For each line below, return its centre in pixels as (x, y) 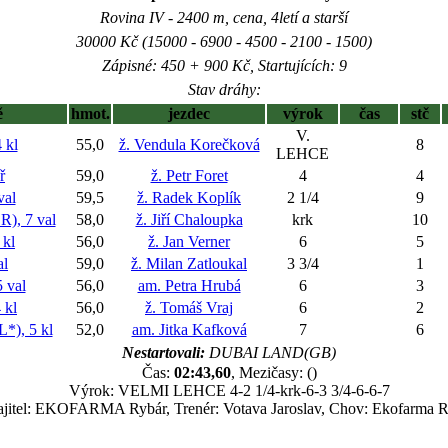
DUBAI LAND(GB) (270, 352)
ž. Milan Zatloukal (189, 263)
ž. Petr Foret (189, 175)
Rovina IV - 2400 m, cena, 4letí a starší (224, 17)
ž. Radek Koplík (189, 197)
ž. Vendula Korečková (189, 144)
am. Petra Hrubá (189, 285)
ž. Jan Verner (189, 241)
